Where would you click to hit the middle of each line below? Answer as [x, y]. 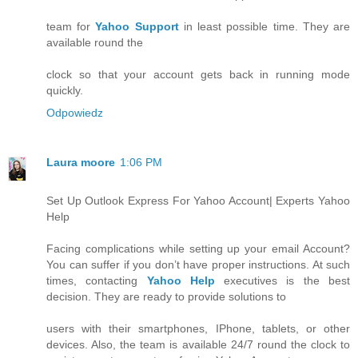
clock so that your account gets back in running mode [198, 75]
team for [71, 27]
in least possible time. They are [265, 27]
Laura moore [81, 163]
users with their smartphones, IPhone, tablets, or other [198, 329]
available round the [95, 43]
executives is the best [282, 281]
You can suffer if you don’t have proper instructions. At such [198, 265]
